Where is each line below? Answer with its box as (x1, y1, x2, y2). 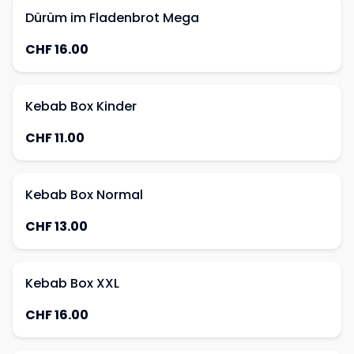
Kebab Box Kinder (25, 97, 137, 115)
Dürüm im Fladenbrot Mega (25, 9, 199, 27)
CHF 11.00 (25, 129, 85, 147)
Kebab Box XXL (25, 274, 119, 292)
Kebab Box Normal (25, 186, 143, 204)
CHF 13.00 (25, 217, 88, 235)
